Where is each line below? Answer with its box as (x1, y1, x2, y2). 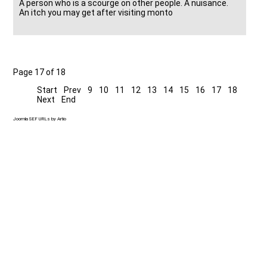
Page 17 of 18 (13, 67, 66, 77)
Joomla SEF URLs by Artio (13, 116, 67, 122)
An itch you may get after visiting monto (19, 7, 173, 17)
